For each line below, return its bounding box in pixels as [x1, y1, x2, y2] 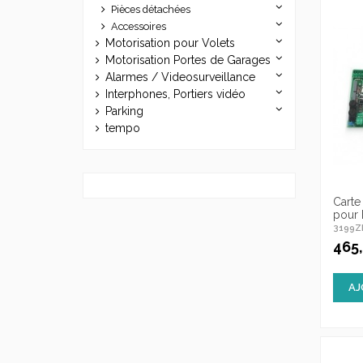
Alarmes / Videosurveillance [105, 70, 255, 83]
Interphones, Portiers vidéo [105, 87, 246, 100]
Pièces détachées [111, 2, 190, 15]
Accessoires [111, 19, 166, 32]
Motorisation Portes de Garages [105, 53, 271, 66]
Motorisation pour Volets [105, 36, 235, 49]
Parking [105, 104, 143, 117]
